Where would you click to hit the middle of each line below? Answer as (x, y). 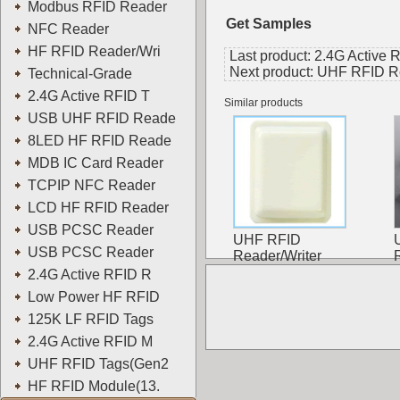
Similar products (263, 103)
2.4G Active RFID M (92, 342)
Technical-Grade (83, 74)
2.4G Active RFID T (91, 96)
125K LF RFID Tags (92, 319)
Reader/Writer (277, 256)
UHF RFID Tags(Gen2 (100, 364)
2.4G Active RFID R (92, 275)
